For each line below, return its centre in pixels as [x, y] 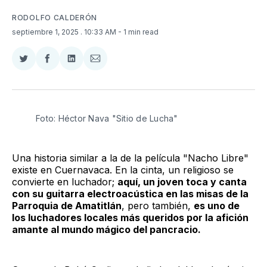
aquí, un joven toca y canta [182, 181]
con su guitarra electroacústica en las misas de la [130, 193]
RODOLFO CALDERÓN [55, 17]
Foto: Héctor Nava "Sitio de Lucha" [108, 118]
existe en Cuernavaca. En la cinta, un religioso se [123, 170]
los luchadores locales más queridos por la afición [130, 217]
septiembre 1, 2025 [46, 32]
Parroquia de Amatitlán [67, 205]
